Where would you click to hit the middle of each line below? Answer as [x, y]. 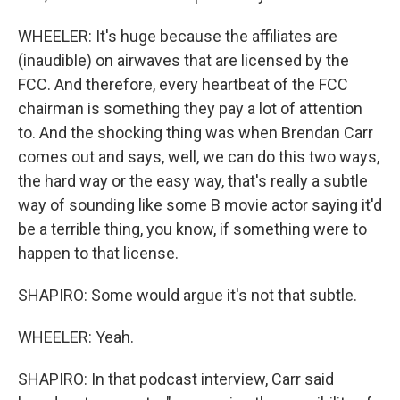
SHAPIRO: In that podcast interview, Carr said [176, 379]
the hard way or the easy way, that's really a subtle [193, 181]
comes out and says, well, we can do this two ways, [199, 157]
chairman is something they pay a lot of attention [190, 108]
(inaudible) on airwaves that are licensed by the [183, 60]
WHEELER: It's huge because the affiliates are [178, 36]
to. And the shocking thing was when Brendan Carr [196, 133]
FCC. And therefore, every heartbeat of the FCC [183, 84]
